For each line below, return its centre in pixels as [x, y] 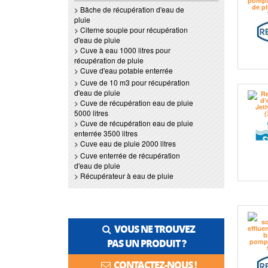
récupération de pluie [109, 60]
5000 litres [91, 113]
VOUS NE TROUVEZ [153, 229]
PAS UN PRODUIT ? [146, 243]
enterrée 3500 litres [106, 133]
